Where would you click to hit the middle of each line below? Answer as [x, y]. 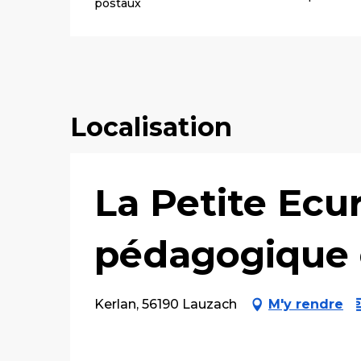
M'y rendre [306, 304]
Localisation [151, 127]
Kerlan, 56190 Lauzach [166, 304]
